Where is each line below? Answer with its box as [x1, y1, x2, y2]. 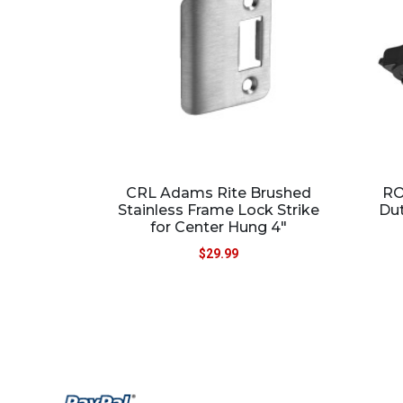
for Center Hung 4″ [150, 218, 288, 236]
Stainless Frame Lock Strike [118, 201, 320, 219]
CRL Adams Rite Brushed [126, 184, 312, 201]
